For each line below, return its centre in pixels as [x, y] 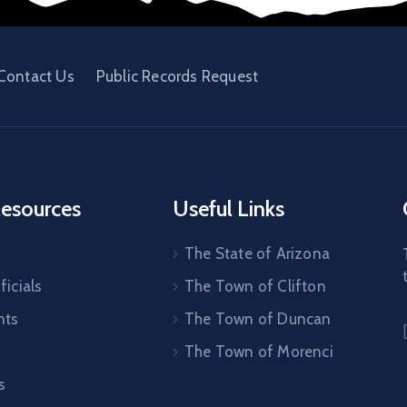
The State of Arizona [258, 253]
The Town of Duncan [258, 318]
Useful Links [228, 208]
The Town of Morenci [259, 351]
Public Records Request [177, 76]
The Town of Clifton [255, 286]
